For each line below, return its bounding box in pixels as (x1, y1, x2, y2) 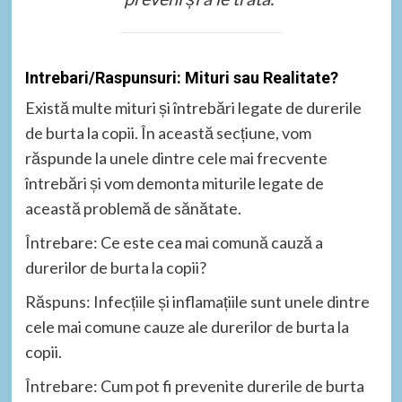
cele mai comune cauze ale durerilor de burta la (24, 317, 349, 337)
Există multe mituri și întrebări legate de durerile (24, 98, 362, 118)
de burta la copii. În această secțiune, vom (24, 123, 311, 144)
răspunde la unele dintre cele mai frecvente (24, 148, 328, 169)
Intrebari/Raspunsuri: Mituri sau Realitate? (24, 68, 338, 88)
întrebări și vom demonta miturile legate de (24, 173, 324, 194)
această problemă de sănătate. (24, 198, 241, 219)
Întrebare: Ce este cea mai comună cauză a (24, 232, 323, 253)
